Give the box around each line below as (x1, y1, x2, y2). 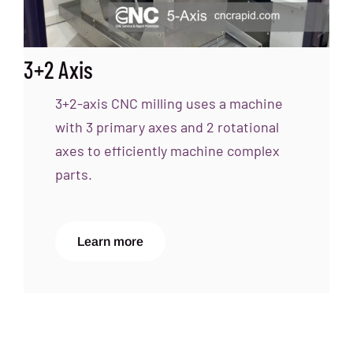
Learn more (76, 234, 143, 248)
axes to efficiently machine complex (54, 141, 280, 159)
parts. (54, 165, 92, 183)
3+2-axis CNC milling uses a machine (54, 94, 283, 112)
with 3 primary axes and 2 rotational (54, 117, 279, 136)
